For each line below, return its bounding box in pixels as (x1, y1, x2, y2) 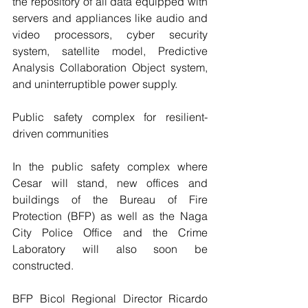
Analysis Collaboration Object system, (12, 60, 208, 75)
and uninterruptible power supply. (12, 77, 177, 91)
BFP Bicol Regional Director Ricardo (12, 291, 208, 306)
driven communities (12, 126, 109, 141)
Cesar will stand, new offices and (12, 176, 208, 190)
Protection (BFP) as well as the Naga (12, 209, 208, 223)
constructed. (12, 258, 74, 273)
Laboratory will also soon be (12, 242, 208, 256)
